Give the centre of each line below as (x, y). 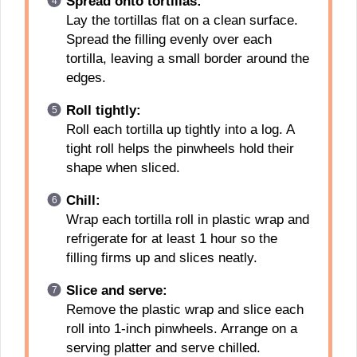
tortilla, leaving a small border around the (187, 59)
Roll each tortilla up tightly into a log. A (180, 129)
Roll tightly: (103, 110)
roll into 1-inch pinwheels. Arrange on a (181, 329)
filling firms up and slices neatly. (161, 258)
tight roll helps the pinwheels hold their (180, 149)
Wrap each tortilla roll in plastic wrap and (187, 220)
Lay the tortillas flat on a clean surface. (182, 20)
